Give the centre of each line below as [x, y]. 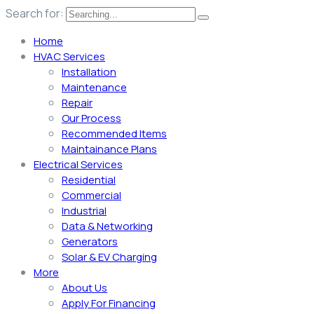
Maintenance [94, 87]
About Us [84, 288]
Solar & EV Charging [109, 257]
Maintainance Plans [109, 149]
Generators [90, 241]
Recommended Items [114, 134]
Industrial [84, 211]
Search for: [36, 13]
